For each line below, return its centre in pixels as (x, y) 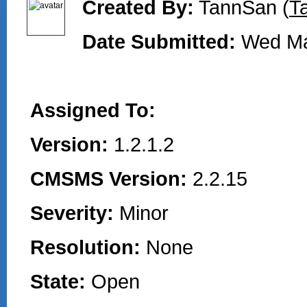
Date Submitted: (159, 41)
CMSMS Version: (109, 179)
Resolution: (85, 247)
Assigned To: (93, 110)
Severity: (72, 213)
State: (58, 281)
